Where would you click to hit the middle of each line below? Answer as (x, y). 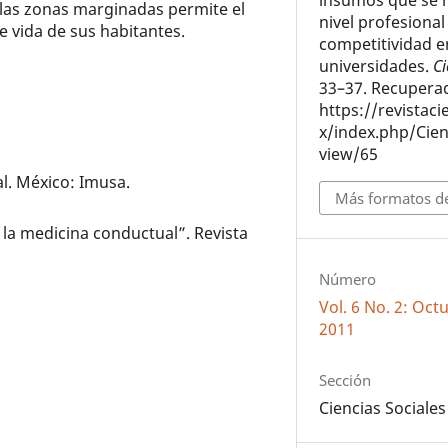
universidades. (376, 66)
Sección (345, 379)
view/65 (349, 154)
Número (348, 278)
